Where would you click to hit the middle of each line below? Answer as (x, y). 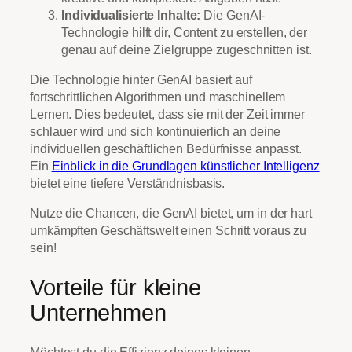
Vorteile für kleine (116, 287)
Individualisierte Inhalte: (131, 15)
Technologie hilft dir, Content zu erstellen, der (185, 32)
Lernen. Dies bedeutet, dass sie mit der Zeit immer (167, 114)
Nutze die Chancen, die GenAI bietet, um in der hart (171, 213)
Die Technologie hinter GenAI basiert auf (141, 79)
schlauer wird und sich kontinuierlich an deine (156, 131)
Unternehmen (98, 312)
